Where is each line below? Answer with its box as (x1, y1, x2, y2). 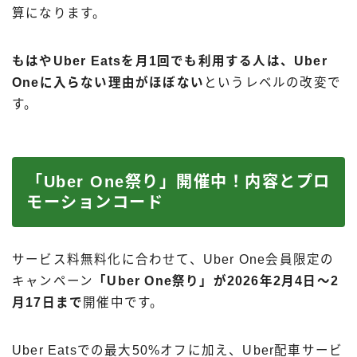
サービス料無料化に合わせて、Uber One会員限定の (12, 253, 335, 267)
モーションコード (26, 194, 163, 212)
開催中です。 (83, 296, 164, 310)
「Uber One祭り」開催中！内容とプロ (26, 173, 331, 191)
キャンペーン (12, 274, 94, 288)
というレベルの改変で (204, 76, 341, 90)
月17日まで (12, 296, 84, 310)
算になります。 (12, 6, 107, 21)
